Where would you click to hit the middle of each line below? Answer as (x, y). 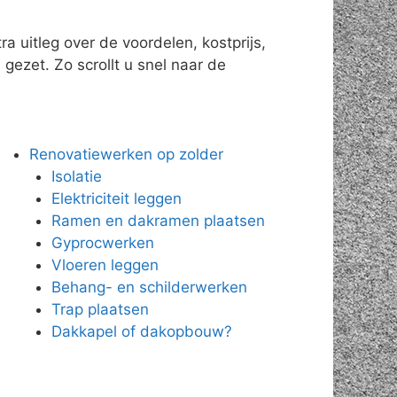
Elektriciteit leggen (117, 198)
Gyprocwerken (103, 242)
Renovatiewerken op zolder (126, 154)
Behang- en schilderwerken (150, 287)
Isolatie (77, 176)
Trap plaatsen (101, 309)
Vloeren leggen (105, 265)
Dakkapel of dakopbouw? (142, 331)
